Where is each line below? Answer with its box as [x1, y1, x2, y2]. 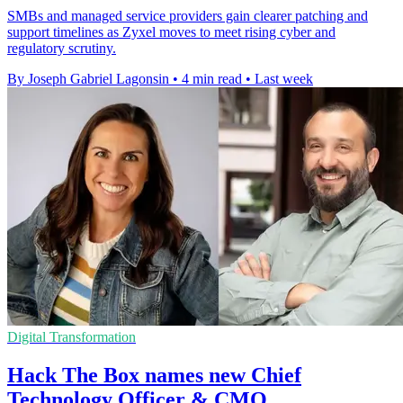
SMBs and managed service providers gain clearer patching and [7, 8, 368, 24]
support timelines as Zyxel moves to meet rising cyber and [7, 24, 336, 40]
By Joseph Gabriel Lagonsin [7, 71, 169, 87]
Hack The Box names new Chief [7, 363, 301, 387]
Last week [255, 71, 313, 87]
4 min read [182, 71, 242, 87]
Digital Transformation [7, 329, 136, 345]
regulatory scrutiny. [7, 40, 116, 57]
